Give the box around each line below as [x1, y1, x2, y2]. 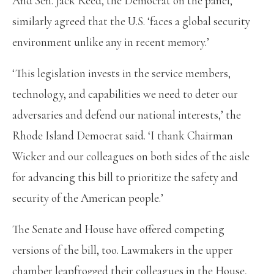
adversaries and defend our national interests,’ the [12, 107, 241, 122]
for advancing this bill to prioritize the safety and [12, 169, 238, 184]
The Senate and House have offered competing [12, 221, 224, 236]
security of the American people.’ [12, 190, 163, 205]
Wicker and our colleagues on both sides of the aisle [12, 149, 250, 163]
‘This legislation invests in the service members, [12, 65, 231, 80]
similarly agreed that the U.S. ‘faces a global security [12, 13, 250, 28]
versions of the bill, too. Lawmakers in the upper [12, 242, 233, 257]
